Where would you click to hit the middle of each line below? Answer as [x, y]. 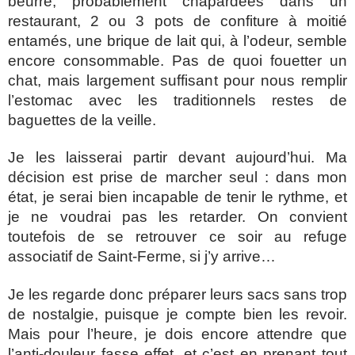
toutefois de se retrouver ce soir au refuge [177, 237]
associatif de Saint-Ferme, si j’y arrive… [142, 257]
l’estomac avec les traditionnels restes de [177, 100]
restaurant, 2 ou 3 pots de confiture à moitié [177, 21]
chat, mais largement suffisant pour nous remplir [177, 80]
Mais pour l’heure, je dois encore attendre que [177, 334]
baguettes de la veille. [82, 120]
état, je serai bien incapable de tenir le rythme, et [177, 197]
